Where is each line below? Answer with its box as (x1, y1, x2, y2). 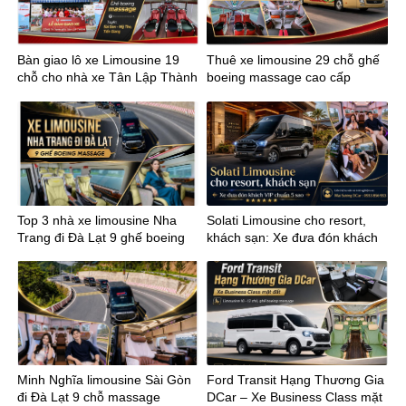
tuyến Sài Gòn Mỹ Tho (17, 87, 146, 102)
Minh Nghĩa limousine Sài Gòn (17, 372, 191, 388)
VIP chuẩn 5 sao (207, 246, 301, 262)
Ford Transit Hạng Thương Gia (207, 372, 384, 388)
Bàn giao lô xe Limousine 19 (17, 53, 179, 68)
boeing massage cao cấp (207, 70, 351, 85)
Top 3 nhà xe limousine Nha (17, 212, 177, 227)
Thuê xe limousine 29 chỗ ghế (207, 53, 380, 68)
